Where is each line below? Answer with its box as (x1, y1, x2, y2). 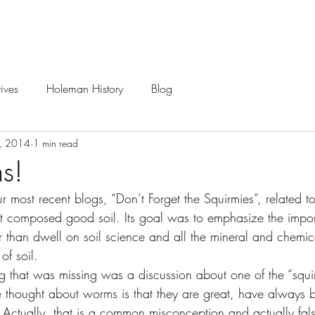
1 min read (33, 136, 78, 150)
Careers (13, 35, 59, 51)
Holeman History (46, 81, 123, 96)
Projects (252, 35, 299, 51)
